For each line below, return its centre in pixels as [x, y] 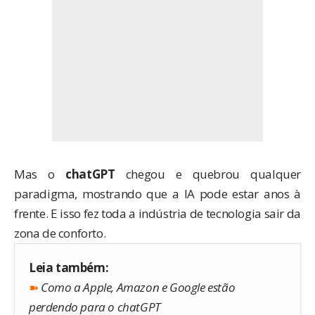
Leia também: [69, 268]
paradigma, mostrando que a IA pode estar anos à [157, 194]
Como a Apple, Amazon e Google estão [138, 288]
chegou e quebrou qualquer [208, 174]
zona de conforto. [60, 233]
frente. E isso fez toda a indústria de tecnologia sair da [157, 214]
